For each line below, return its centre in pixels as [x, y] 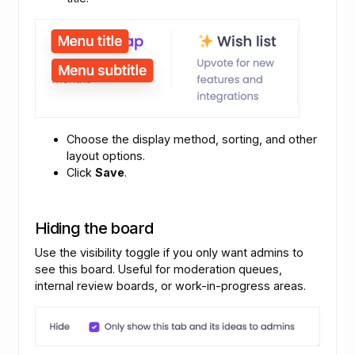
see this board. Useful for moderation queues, [158, 269]
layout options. [106, 155]
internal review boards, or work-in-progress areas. [170, 285]
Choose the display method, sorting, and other [192, 139]
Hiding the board [94, 227]
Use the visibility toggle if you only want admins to [169, 252]
